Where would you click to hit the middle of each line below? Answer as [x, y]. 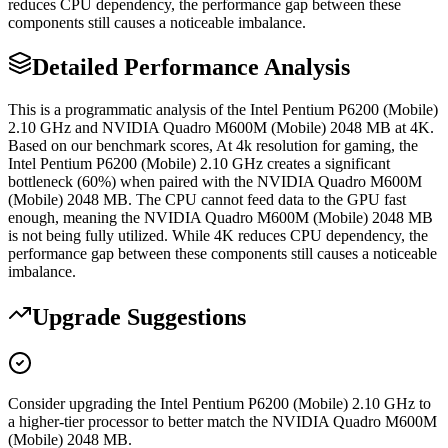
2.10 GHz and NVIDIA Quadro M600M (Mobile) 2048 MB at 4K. [221, 128]
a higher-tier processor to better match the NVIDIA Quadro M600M [222, 422]
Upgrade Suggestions [139, 317]
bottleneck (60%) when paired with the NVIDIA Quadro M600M [215, 182]
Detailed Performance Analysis [191, 67]
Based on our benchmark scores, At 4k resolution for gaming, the [213, 146]
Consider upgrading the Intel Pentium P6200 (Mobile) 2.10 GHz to [219, 404]
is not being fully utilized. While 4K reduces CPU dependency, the [218, 236]
